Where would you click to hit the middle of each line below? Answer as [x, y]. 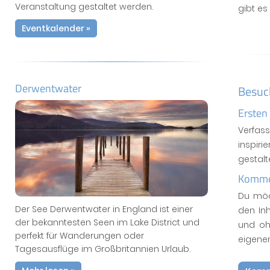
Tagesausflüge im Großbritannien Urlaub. [103, 249]
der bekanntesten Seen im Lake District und [107, 222]
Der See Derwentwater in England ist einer [104, 209]
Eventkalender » [56, 28]
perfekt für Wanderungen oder [80, 236]
